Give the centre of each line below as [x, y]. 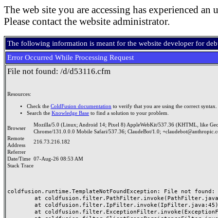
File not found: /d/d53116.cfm [59, 71]
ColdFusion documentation [81, 106]
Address [18, 145]
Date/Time [20, 159]
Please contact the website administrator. [87, 21]
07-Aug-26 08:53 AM [58, 159]
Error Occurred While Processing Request [71, 57]
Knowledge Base [70, 113]
